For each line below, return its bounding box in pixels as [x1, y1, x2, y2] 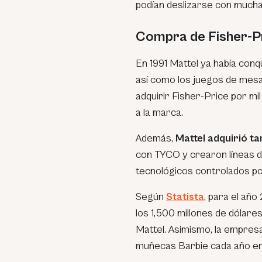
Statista [166, 191, 204, 203]
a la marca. [136, 106, 183, 119]
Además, [136, 132, 175, 144]
